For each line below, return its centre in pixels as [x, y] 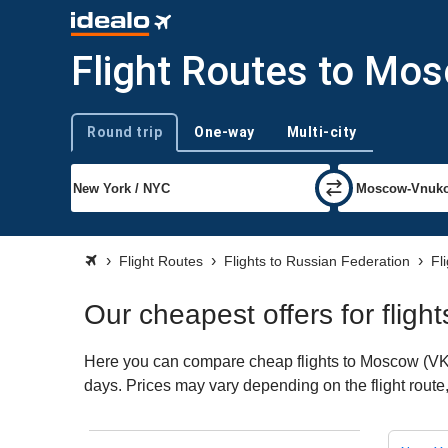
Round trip [124, 131]
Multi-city [321, 131]
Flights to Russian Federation [317, 261]
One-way [224, 131]
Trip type [95, 140]
